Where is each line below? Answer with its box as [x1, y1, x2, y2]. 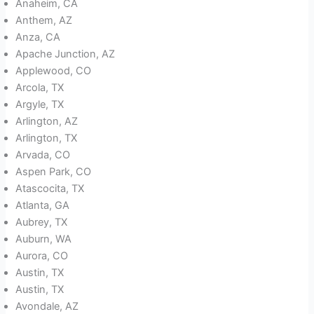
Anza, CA [15, 31, 61, 44]
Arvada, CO [15, 149, 71, 162]
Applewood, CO [15, 64, 92, 78]
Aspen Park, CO [15, 165, 92, 179]
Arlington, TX [15, 132, 78, 145]
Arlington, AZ [15, 115, 78, 128]
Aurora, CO [15, 250, 69, 263]
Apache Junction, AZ [15, 48, 116, 61]
